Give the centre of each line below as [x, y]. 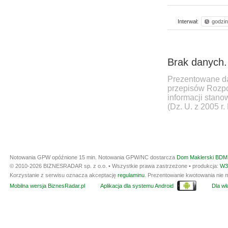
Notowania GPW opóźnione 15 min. [54, 157]
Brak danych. [197, 62]
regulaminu [131, 175]
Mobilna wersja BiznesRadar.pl [47, 186]
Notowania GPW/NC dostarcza [137, 157]
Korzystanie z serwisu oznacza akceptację [64, 175]
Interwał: [188, 21]
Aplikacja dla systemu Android [137, 186]
